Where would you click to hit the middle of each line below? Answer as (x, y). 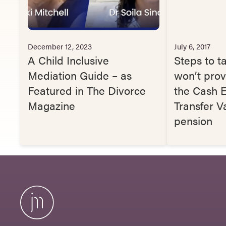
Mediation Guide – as (79, 75)
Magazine (53, 105)
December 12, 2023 (60, 46)
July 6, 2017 (192, 46)
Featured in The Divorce (87, 90)
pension (193, 120)
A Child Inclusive (68, 60)
